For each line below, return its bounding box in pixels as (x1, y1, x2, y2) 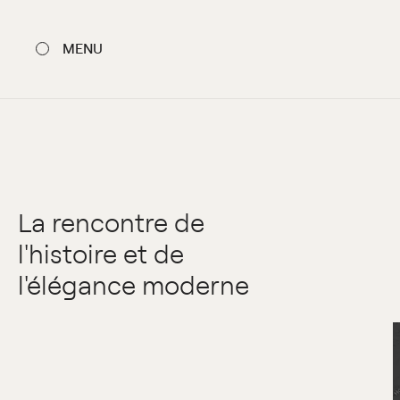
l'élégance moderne (18, 268, 249, 301)
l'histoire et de (18, 237, 184, 270)
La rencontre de (18, 205, 204, 238)
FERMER (62, 82, 117, 100)
